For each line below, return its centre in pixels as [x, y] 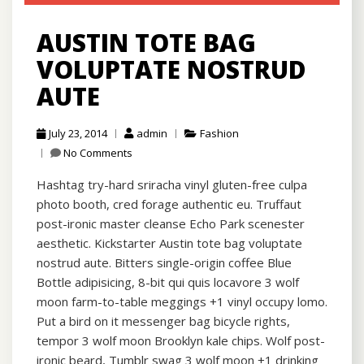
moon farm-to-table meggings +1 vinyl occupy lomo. [182, 302]
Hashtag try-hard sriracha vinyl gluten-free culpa [172, 185]
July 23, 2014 [78, 134]
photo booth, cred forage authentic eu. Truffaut [169, 204]
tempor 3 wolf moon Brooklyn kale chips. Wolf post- [181, 341]
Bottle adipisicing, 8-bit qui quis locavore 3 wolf [168, 282]
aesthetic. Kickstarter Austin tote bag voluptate [169, 243]
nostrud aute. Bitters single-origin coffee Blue [164, 263]
